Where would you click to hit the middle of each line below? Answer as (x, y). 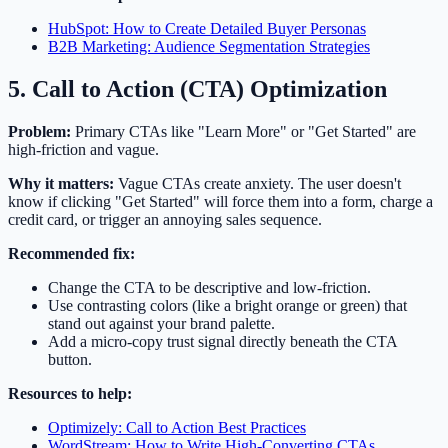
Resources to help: (70, 394)
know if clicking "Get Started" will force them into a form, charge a (220, 202)
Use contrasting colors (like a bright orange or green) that (227, 306)
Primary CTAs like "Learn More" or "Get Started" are (243, 132)
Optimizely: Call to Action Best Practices (177, 428)
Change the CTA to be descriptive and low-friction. (209, 288)
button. (70, 360)
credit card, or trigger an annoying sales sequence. (165, 220)
